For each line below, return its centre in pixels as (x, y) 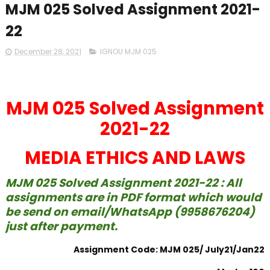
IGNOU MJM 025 (128, 52)
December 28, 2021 (48, 52)
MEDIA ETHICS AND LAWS (135, 158)
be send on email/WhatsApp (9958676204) (130, 212)
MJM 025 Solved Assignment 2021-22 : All (123, 183)
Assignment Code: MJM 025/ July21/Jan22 (169, 250)
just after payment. (61, 226)
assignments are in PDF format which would (133, 197)
